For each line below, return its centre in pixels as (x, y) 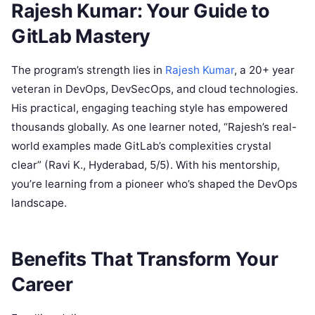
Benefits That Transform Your (145, 259)
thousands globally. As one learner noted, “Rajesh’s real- (154, 127)
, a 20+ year (264, 70)
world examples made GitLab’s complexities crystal (141, 146)
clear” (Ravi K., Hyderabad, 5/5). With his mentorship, (146, 165)
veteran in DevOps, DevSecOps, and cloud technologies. (155, 89)
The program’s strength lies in (88, 70)
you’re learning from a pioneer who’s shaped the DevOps (154, 184)
